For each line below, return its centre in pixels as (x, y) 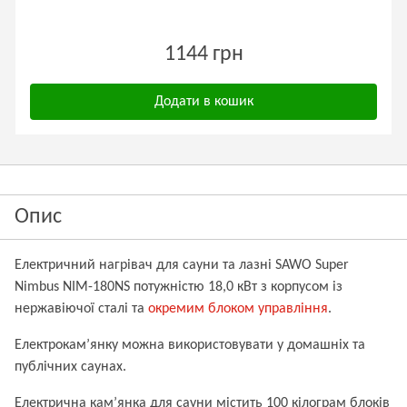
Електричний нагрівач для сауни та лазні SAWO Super (182, 265)
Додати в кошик (203, 102)
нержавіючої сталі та (81, 309)
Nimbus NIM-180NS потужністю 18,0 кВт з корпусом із (179, 287)
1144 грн (203, 55)
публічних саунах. (70, 367)
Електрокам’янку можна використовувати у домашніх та (190, 345)
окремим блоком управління (238, 309)
